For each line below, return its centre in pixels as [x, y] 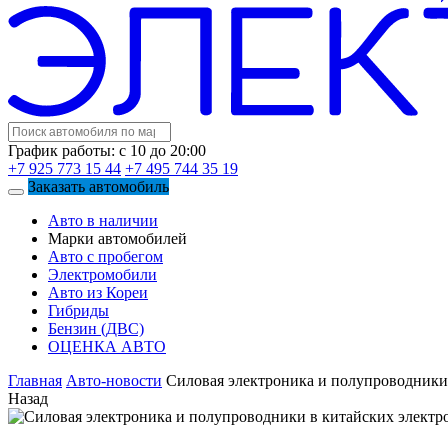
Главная [35, 380]
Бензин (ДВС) [96, 328]
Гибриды [78, 310]
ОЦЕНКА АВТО [107, 346]
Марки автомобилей [117, 238]
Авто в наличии [103, 220]
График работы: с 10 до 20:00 [107, 150]
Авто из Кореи [98, 292]
